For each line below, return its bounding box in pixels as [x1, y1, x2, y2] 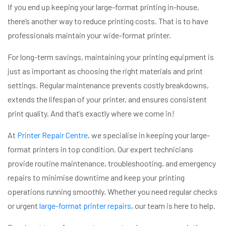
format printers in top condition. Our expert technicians [8, 144, 193, 154]
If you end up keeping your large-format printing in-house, [8, 2, 199, 12]
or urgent [8, 200, 39, 210]
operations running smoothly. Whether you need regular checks [8, 186, 217, 196]
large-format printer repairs [39, 200, 131, 210]
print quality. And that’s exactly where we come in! [8, 108, 175, 118]
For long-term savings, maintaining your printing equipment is [8, 51, 214, 62]
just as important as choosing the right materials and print [8, 66, 203, 76]
